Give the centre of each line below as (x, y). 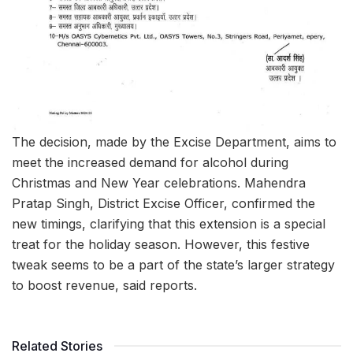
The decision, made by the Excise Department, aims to (174, 141)
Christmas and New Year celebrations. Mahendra (159, 182)
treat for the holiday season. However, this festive (161, 244)
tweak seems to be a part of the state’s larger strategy (173, 264)
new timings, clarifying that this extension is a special (169, 223)
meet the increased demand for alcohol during (150, 162)
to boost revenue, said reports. (104, 285)
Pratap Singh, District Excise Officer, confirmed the (163, 203)
